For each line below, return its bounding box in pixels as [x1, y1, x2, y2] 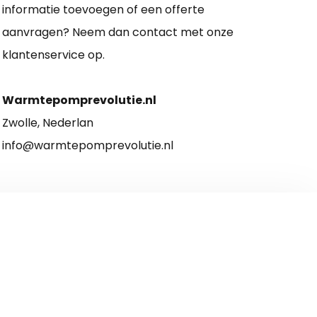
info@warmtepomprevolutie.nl [1, 137, 173, 154]
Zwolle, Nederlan [1, 114, 93, 131]
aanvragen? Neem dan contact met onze [1, 23, 234, 40]
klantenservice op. [1, 46, 105, 63]
